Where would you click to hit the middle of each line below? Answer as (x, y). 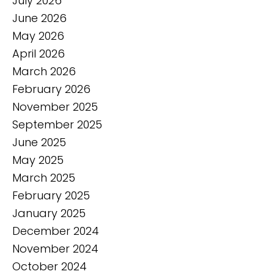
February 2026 (51, 89)
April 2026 (39, 54)
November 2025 (55, 107)
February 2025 (51, 195)
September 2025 (57, 124)
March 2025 (44, 178)
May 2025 (38, 160)
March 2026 (44, 71)
